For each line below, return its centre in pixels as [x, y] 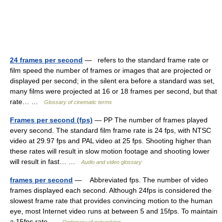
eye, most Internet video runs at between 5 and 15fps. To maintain [114, 211]
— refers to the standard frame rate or [146, 60]
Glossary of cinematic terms [78, 102]
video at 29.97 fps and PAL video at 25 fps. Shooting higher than [111, 141]
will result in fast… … [46, 162]
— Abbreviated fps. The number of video [140, 180]
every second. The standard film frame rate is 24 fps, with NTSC [111, 130]
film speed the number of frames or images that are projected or [111, 70]
